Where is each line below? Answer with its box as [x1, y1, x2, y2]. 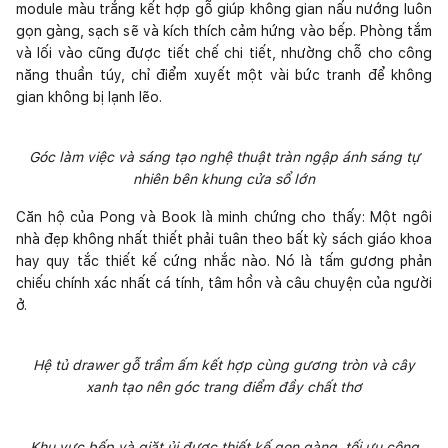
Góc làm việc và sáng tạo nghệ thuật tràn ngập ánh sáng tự [28, 148, 420, 165]
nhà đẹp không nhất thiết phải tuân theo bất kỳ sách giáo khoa [16, 230, 432, 247]
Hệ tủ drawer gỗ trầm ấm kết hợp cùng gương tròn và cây [33, 356, 415, 373]
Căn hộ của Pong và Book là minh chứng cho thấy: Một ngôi [16, 208, 432, 225]
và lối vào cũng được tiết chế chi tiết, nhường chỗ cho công [16, 44, 432, 61]
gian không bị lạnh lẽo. [16, 88, 162, 105]
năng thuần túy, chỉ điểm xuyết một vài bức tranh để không [16, 66, 432, 83]
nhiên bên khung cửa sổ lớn [133, 170, 315, 187]
